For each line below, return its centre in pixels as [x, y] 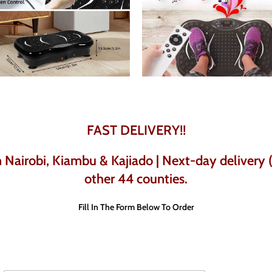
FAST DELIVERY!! [136, 130]
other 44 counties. [136, 179]
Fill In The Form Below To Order [136, 207]
